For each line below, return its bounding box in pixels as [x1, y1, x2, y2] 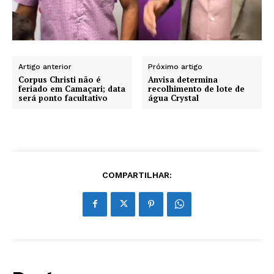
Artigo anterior [18, 62, 72, 71]
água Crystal [148, 92, 199, 103]
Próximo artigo [148, 62, 203, 71]
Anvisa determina [148, 73, 218, 85]
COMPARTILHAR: [102, 169, 172, 180]
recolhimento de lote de [148, 83, 245, 94]
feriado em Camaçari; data [18, 83, 125, 94]
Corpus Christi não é [18, 73, 100, 85]
